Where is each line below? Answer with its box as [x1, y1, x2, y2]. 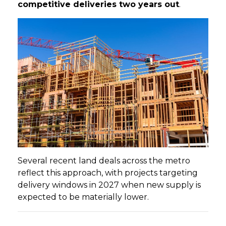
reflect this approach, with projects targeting [18, 168, 198, 178]
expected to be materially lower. [18, 192, 149, 202]
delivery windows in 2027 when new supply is [18, 180, 201, 190]
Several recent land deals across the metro [18, 156, 190, 165]
